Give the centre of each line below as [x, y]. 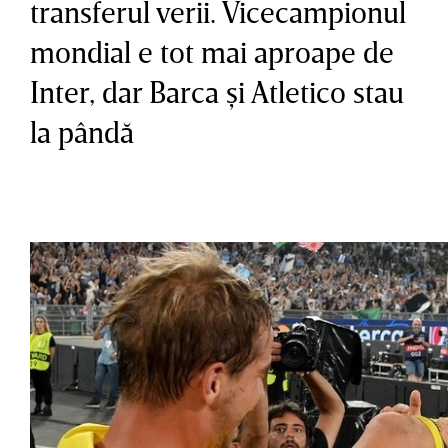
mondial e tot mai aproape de [212, 51]
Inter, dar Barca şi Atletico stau [217, 91]
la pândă [82, 131]
